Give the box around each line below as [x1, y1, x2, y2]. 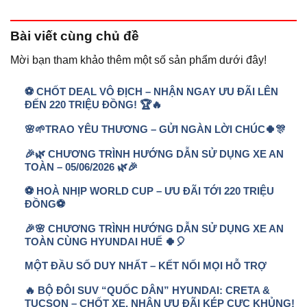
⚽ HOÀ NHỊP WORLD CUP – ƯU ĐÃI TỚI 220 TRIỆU [24, 185, 274, 197]
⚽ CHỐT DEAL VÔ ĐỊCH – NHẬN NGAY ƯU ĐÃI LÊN [24, 86, 278, 98]
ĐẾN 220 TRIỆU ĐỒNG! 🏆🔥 [24, 99, 162, 111]
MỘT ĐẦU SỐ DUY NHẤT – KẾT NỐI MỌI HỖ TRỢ [24, 260, 267, 272]
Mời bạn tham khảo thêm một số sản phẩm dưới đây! [10, 53, 267, 66]
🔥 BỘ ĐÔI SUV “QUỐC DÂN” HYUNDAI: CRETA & [24, 284, 270, 297]
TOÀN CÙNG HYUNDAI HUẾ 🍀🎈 [24, 235, 186, 247]
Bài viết [10, 29, 60, 44]
